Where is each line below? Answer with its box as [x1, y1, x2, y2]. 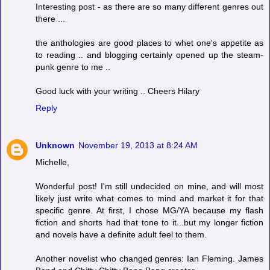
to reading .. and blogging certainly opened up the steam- [36, 49, 263, 60]
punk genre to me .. [36, 61, 110, 72]
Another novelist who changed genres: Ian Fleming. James [36, 253, 263, 263]
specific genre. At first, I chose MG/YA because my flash [36, 205, 263, 215]
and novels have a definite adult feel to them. [36, 229, 207, 239]
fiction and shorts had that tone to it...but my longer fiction [36, 217, 263, 227]
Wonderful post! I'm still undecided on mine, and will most [36, 181, 263, 191]
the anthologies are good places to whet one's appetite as [36, 37, 263, 48]
